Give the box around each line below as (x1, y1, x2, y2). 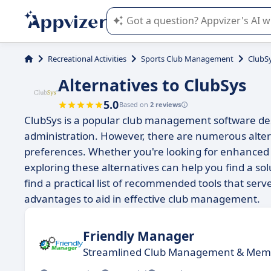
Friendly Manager (83, 227, 195, 244)
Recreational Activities (48, 53, 126, 64)
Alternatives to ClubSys (58, 74, 246, 96)
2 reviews (150, 100, 181, 109)
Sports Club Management (141, 53, 233, 64)
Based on (119, 100, 150, 109)
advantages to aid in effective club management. (24, 192, 260, 206)
